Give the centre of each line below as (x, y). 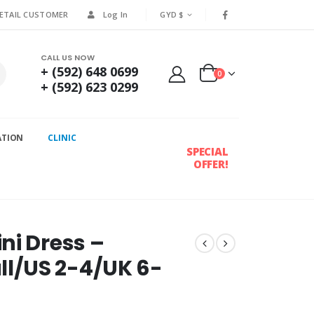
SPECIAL (207, 151)
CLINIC (62, 138)
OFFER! (211, 164)
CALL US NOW (67, 57)
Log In (115, 14)
